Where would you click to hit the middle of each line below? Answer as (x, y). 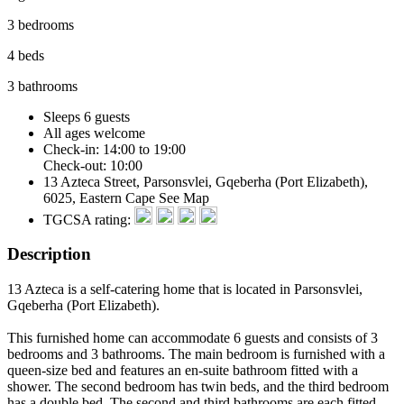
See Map (184, 197)
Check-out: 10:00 (93, 165)
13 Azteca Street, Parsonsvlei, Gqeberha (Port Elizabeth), (206, 181)
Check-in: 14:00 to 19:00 (115, 149)
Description (49, 254)
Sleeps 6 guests (87, 116)
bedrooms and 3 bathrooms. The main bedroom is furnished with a (196, 354)
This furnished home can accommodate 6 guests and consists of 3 (193, 338)
